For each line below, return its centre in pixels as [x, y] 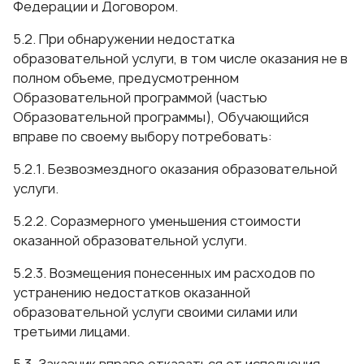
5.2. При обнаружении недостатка [124, 39]
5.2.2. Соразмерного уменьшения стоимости [157, 221]
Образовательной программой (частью [140, 97]
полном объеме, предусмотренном [126, 78]
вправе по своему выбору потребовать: [143, 136]
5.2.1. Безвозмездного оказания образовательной [175, 169]
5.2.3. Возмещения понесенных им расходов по [164, 273]
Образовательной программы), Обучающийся [161, 117]
